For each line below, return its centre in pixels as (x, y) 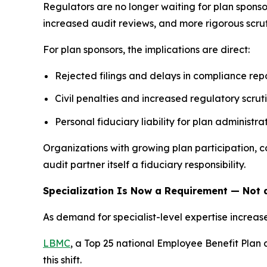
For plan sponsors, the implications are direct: (146, 49)
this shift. (62, 260)
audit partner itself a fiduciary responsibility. (144, 164)
